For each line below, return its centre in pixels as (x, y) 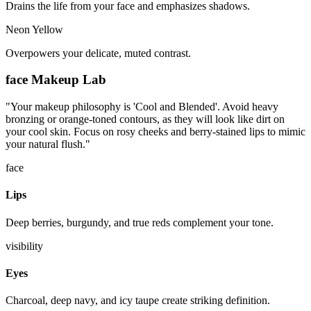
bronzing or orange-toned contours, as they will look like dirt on (145, 119)
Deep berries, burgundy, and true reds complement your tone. (140, 222)
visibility (24, 246)
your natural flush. (45, 144)
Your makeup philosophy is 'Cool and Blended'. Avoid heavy (144, 107)
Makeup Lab (67, 80)
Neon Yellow (34, 29)
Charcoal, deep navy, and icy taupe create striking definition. (138, 301)
